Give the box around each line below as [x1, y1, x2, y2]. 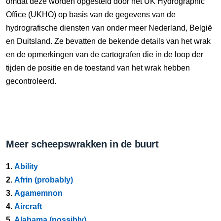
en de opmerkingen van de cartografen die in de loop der [6, 50, 203, 59]
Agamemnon [14, 189, 63, 197]
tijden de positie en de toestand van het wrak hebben [6, 64, 190, 72]
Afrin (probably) [14, 176, 73, 184]
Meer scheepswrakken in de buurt [6, 139, 159, 149]
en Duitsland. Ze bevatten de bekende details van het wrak [6, 37, 211, 45]
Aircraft [14, 202, 42, 211]
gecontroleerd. [6, 77, 56, 85]
